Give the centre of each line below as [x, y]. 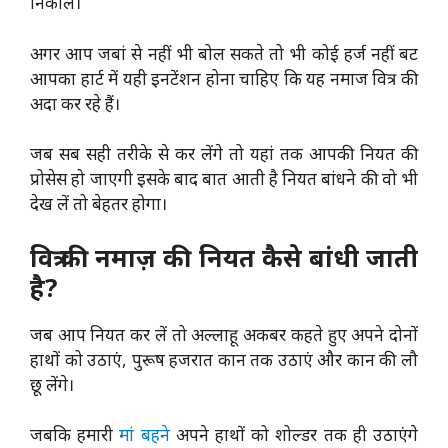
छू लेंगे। [52, 384]
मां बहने [144, 434]
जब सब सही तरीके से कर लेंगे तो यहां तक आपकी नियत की [224, 153]
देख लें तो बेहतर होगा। [98, 203]
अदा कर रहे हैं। [75, 103]
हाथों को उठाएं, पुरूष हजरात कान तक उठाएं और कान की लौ [224, 359]
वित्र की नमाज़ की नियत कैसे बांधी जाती [224, 256]
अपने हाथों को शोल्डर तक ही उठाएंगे [294, 434]
